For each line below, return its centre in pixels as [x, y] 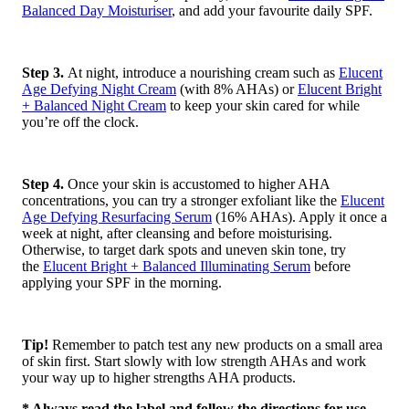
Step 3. [45, 73]
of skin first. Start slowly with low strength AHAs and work [194, 362]
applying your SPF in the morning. [122, 283]
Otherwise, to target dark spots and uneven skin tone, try [184, 250]
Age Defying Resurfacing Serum [117, 217]
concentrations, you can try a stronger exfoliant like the [181, 201]
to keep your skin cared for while [263, 106]
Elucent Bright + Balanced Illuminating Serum [177, 267]
